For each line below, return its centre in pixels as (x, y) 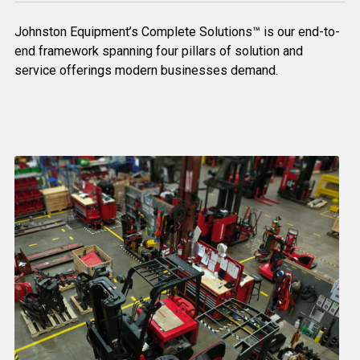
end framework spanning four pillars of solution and (159, 51)
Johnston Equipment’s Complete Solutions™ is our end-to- (177, 32)
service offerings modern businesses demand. (146, 71)
